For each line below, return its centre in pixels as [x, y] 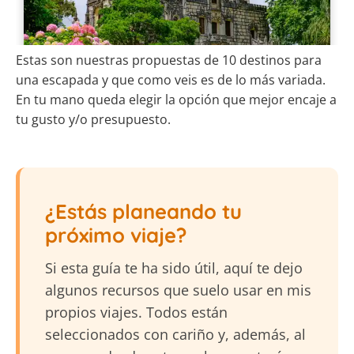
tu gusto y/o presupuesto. [93, 120]
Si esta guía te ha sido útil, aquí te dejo [174, 267]
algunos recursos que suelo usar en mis [178, 290]
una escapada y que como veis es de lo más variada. [171, 80]
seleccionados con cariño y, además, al [175, 334]
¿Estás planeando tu [143, 211]
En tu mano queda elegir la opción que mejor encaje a [176, 100]
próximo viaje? [116, 235]
